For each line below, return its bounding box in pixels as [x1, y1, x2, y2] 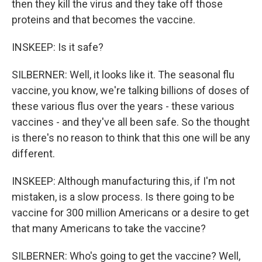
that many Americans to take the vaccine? [12, 222, 206, 235]
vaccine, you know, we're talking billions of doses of [12, 84, 250, 96]
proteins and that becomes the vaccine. [12, 13, 195, 26]
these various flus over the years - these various [12, 100, 235, 112]
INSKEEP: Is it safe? [12, 41, 104, 53]
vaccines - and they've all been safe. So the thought [12, 116, 250, 128]
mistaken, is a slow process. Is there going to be [12, 191, 235, 203]
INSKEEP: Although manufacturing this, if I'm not [12, 175, 235, 187]
